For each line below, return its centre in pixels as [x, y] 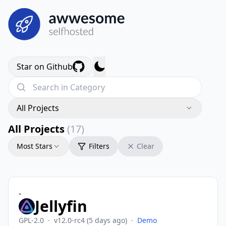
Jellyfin [61, 206]
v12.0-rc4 [70, 220]
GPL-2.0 [31, 220]
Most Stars [35, 146]
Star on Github [45, 67]
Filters [99, 146]
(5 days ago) [107, 220]
